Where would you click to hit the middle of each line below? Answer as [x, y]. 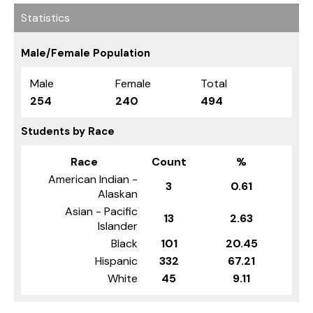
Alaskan [118, 194]
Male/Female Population [86, 53]
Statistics [45, 17]
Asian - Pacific [101, 211]
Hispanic [116, 261]
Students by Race [68, 131]
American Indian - [93, 179]
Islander [118, 226]
